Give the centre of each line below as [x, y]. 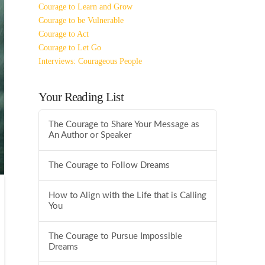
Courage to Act [64, 34]
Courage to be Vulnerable [81, 21]
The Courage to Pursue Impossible [116, 236]
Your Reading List [81, 97]
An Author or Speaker [90, 135]
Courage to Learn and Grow [86, 7]
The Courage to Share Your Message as [124, 124]
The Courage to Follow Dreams [109, 165]
